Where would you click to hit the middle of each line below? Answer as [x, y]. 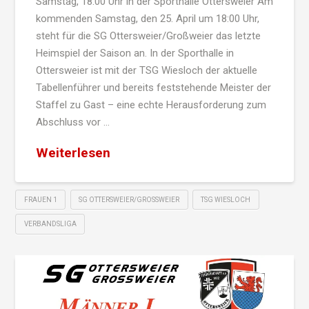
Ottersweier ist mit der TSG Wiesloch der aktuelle [146, 70]
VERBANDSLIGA [50, 224]
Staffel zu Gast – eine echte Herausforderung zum [151, 104]
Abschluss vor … [72, 122]
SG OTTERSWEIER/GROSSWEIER [127, 199]
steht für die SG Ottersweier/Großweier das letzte [148, 36]
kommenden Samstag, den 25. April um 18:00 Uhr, [147, 18]
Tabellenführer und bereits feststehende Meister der [153, 87]
